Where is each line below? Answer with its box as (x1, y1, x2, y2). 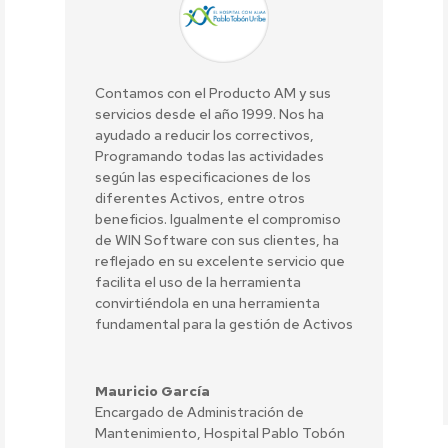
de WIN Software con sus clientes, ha (94, 231, 339, 250)
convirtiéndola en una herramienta (94, 294, 320, 313)
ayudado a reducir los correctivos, (94, 126, 314, 145)
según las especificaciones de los (94, 168, 311, 187)
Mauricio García (94, 382, 210, 401)
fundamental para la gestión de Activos (94, 315, 353, 334)
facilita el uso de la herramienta (94, 273, 301, 292)
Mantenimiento (94, 424, 197, 443)
